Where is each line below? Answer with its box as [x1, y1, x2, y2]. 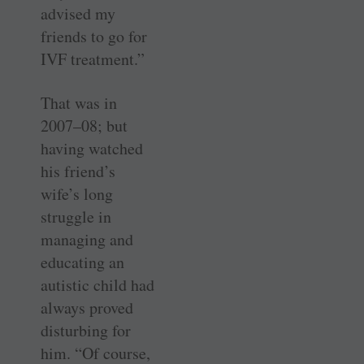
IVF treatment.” [41, 48, 145, 71]
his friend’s [41, 160, 115, 183]
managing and [41, 228, 133, 251]
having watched [41, 137, 143, 160]
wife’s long [41, 183, 113, 206]
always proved [41, 297, 133, 319]
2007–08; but [41, 115, 128, 137]
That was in [41, 92, 117, 115]
